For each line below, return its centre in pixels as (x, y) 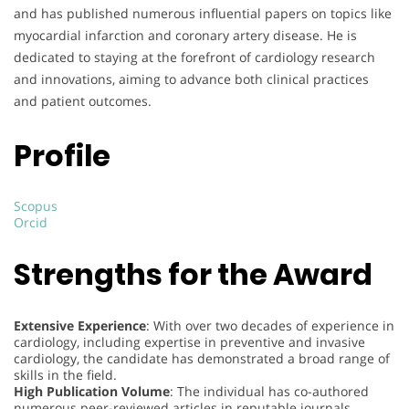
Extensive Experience (80, 325)
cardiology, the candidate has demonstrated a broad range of (202, 358)
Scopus (36, 206)
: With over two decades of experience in (270, 325)
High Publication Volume (92, 391)
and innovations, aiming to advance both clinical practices (191, 79)
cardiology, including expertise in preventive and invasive (189, 341)
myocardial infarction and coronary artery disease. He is (185, 36)
